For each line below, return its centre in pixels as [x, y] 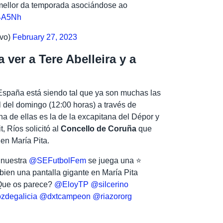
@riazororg [112, 196]
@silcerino [110, 184]
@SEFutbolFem [58, 160]
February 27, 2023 [45, 37]
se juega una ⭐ [114, 160]
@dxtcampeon [65, 196]
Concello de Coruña [99, 128]
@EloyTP [72, 184]
